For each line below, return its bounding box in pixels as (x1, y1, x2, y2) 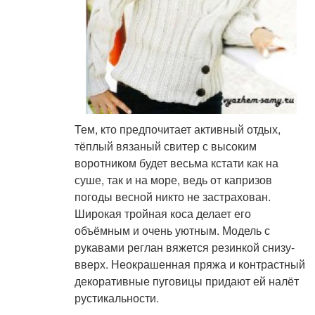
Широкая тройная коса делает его (74, 205, 251, 221)
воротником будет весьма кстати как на (74, 154, 278, 171)
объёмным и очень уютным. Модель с (74, 221, 270, 238)
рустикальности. (74, 289, 159, 306)
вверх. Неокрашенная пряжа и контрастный (74, 255, 305, 272)
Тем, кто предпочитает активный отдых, (74, 120, 281, 137)
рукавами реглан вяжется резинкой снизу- (74, 238, 295, 255)
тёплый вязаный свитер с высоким (74, 137, 257, 154)
